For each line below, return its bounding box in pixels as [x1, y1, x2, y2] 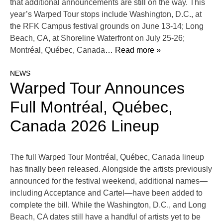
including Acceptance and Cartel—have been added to [10, 189, 203, 198]
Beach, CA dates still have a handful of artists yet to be [10, 213, 201, 222]
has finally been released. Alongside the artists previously [10, 165, 212, 174]
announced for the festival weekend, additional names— [10, 177, 208, 186]
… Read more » [105, 46, 161, 55]
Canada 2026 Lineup [10, 117, 159, 135]
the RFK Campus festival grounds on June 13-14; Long [10, 22, 204, 31]
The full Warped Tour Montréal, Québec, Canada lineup [10, 153, 204, 162]
